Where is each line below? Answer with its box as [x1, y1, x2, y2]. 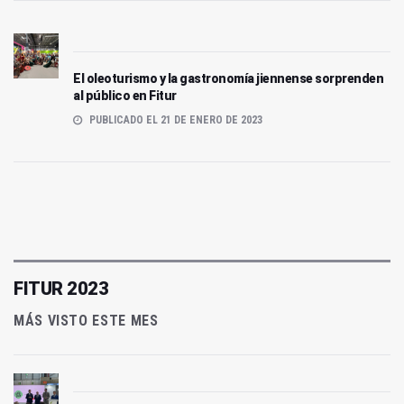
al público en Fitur [73, 87, 177, 103]
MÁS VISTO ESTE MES [14, 311, 159, 329]
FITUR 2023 [14, 277, 108, 299]
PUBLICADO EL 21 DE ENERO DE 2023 [87, 113, 262, 126]
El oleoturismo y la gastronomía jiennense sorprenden [73, 70, 383, 86]
